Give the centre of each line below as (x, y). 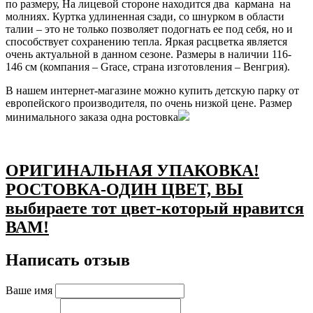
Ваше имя (30, 290)
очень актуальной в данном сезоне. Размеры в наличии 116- (148, 54)
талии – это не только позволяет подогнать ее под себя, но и (149, 29)
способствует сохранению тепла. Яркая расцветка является (146, 42)
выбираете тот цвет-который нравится (155, 209)
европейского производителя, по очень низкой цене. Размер (149, 103)
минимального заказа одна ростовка (92, 117)
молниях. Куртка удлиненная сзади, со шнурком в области (145, 17)
